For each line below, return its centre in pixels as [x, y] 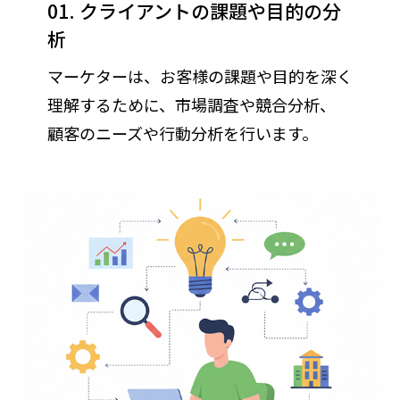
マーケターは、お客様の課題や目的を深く [200, 76]
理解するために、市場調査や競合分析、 [191, 104]
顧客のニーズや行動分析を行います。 [182, 133]
